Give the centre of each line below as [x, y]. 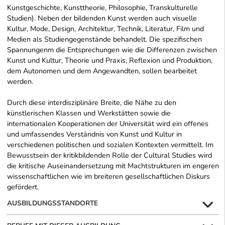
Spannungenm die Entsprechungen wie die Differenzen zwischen [112, 50]
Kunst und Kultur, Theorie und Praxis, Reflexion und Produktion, [110, 61]
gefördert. [23, 187]
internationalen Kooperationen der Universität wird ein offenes [108, 124]
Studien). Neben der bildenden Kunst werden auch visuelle [102, 18]
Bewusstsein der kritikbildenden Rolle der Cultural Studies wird [109, 155]
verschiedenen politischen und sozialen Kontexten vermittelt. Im [110, 145]
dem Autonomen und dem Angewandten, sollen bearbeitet [102, 71]
